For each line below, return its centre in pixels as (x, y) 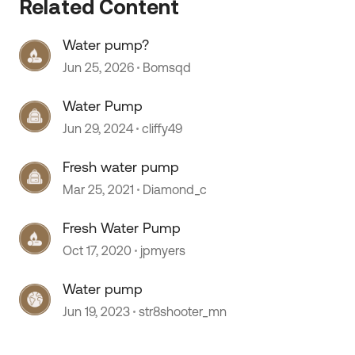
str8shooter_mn (183, 311)
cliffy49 (162, 128)
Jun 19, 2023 (97, 311)
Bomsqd (167, 67)
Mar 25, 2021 (99, 189)
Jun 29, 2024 (98, 128)
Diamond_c (175, 189)
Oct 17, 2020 (97, 250)
